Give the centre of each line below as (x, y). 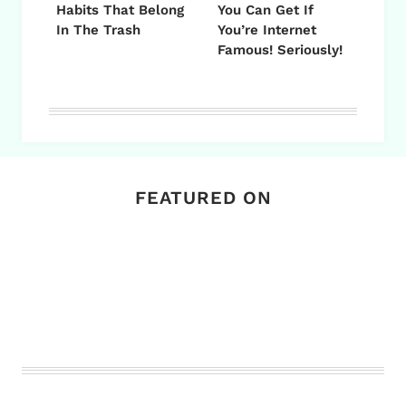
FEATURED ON (203, 197)
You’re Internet (267, 29)
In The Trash (98, 29)
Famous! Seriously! (280, 49)
